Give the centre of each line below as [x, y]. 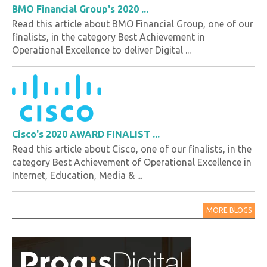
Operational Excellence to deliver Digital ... [101, 50]
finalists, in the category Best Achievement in [108, 37]
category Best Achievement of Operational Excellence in [132, 162]
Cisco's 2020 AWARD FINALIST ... [86, 134]
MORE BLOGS [229, 210]
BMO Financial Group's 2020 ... [80, 9]
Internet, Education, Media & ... [77, 176]
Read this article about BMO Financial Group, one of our [133, 24]
